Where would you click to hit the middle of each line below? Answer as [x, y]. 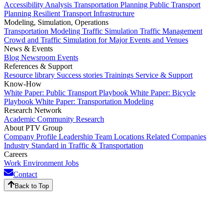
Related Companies [176, 136]
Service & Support [164, 75]
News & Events [28, 48]
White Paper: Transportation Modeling [94, 101]
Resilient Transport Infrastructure [84, 13]
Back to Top [32, 186]
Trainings [120, 75]
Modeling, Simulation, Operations [56, 22]
